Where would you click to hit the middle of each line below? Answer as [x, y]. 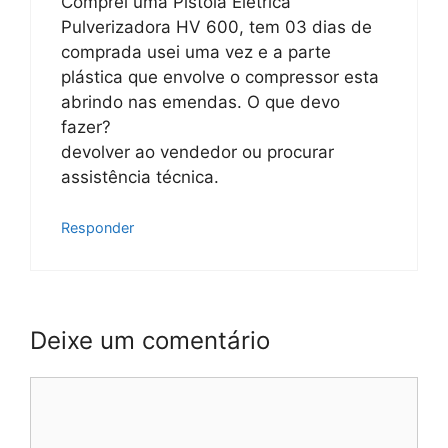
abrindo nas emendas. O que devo [200, 101]
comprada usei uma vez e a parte [196, 51]
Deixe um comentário [150, 340]
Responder [97, 227]
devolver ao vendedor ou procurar [197, 151]
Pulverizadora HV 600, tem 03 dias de [216, 26]
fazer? [86, 126]
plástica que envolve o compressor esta [220, 76]
